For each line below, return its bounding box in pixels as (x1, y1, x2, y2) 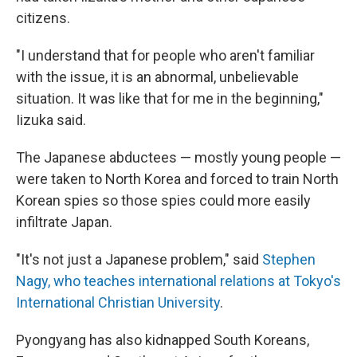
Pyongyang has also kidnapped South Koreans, (16, 331, 309, 348)
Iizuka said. (16, 111, 86, 128)
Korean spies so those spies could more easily (16, 191, 311, 209)
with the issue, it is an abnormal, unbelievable (16, 68, 299, 85)
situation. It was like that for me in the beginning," (16, 89, 324, 107)
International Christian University (16, 293, 220, 311)
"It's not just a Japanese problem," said (16, 250, 262, 268)
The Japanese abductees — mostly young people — (16, 148, 341, 166)
